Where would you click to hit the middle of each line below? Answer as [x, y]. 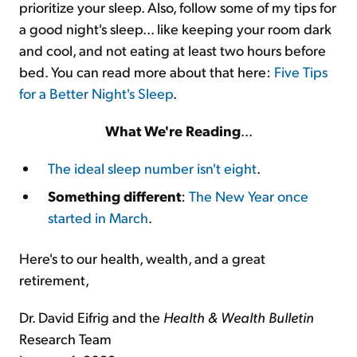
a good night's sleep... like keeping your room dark [175, 28]
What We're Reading [173, 130]
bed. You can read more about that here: [147, 71]
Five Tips [301, 71]
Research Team [65, 338]
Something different [114, 196]
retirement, [54, 279]
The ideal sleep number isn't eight [152, 168]
